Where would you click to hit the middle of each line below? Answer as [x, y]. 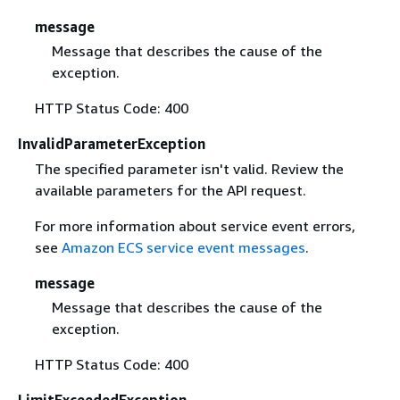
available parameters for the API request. [170, 190]
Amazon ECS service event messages [183, 247]
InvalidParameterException [112, 144]
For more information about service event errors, [195, 225]
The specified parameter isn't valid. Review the [189, 168]
